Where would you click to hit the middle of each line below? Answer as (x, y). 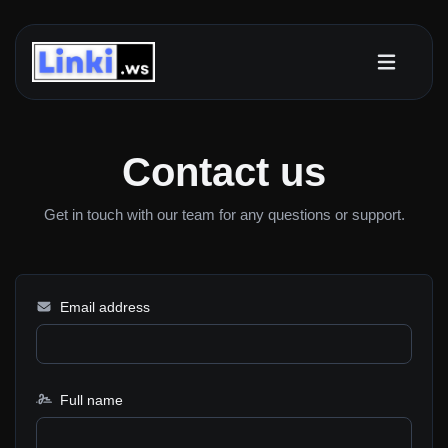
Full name (89, 399)
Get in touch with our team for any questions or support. (224, 214)
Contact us (224, 172)
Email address (102, 307)
